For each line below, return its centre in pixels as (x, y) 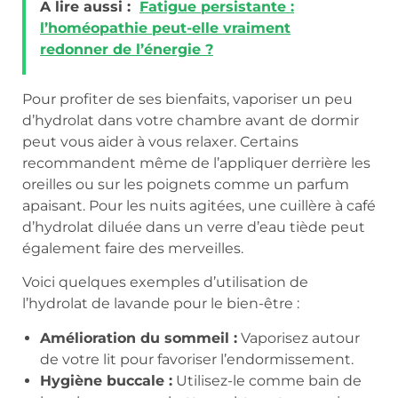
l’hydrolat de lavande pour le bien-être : (161, 304)
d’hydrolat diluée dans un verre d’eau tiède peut (194, 227)
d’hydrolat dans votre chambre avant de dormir (191, 120)
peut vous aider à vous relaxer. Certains (160, 141)
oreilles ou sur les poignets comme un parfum (186, 184)
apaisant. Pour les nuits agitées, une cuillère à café (199, 205)
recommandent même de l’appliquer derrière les (196, 163)
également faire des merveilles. (133, 248)
